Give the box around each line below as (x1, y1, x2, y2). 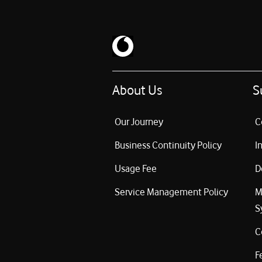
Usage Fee (115, 163, 157, 175)
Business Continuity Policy (115, 139, 222, 151)
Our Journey (115, 116, 163, 128)
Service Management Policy (115, 186, 228, 198)
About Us (112, 82, 162, 98)
